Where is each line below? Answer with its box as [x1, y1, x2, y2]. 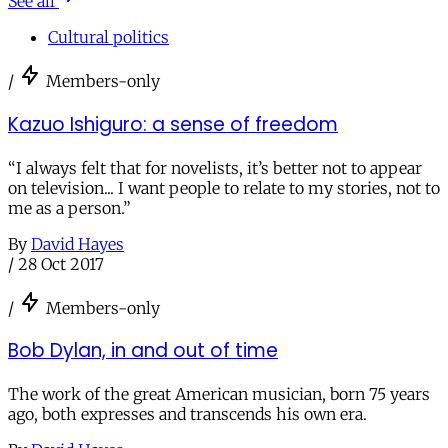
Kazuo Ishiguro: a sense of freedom [8, 110, 338, 138]
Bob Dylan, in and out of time [8, 337, 278, 365]
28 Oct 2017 [18, 253, 104, 274]
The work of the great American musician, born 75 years [8, 383, 430, 404]
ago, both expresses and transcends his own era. [8, 403, 367, 424]
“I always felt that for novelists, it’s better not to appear [8, 157, 422, 178]
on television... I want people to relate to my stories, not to [8, 177, 440, 198]
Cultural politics [48, 27, 169, 48]
